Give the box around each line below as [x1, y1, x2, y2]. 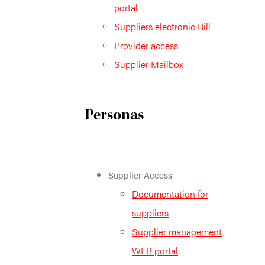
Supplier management [132, 224, 222, 238]
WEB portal [132, 243, 178, 257]
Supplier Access [108, 168, 172, 181]
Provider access [114, 38, 178, 52]
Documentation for [132, 186, 208, 201]
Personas [85, 105, 144, 124]
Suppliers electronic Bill [114, 19, 211, 33]
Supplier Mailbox [114, 57, 183, 71]
